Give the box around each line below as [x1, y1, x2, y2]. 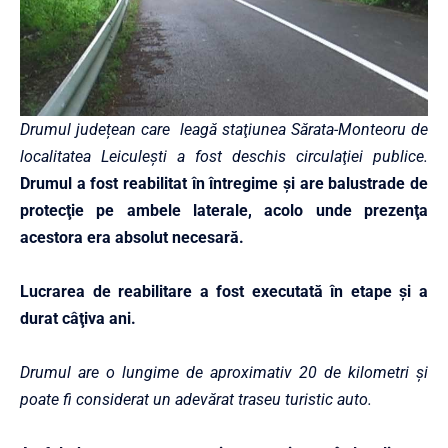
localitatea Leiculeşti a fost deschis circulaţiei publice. [20, 147, 428, 166]
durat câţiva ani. [20, 309, 136, 328]
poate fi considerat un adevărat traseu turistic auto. [20, 390, 372, 409]
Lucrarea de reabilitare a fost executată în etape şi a [20, 282, 428, 301]
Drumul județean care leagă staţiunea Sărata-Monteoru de [20, 120, 428, 139]
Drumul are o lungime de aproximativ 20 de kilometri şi [20, 363, 428, 382]
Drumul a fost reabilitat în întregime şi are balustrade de [20, 174, 428, 193]
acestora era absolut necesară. [20, 228, 244, 247]
